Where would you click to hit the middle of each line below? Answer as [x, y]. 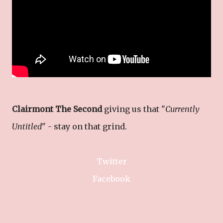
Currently [182, 109]
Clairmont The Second [57, 109]
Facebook [111, 179]
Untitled [27, 126]
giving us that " [134, 109]
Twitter [111, 161]
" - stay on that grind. [84, 126]
